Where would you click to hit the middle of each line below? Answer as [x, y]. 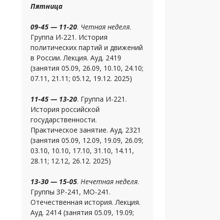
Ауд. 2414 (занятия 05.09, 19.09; [82, 212]
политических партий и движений [86, 47]
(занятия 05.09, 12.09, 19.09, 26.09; [87, 140]
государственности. [63, 120]
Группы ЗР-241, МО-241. [70, 192]
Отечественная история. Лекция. [85, 202]
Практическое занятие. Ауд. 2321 [85, 130]
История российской [65, 109]
